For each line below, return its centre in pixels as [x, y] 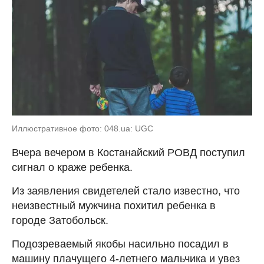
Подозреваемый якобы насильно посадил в [120, 244]
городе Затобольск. [60, 220]
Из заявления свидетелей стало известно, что [126, 191]
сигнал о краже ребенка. [72, 167]
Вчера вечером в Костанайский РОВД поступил [128, 152]
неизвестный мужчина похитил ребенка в [114, 205]
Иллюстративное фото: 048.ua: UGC [82, 128]
